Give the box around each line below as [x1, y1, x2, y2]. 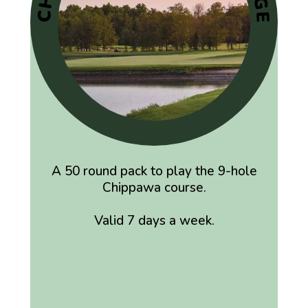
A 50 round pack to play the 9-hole [51, 162, 257, 180]
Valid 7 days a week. [93, 211, 214, 230]
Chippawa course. [102, 178, 206, 197]
